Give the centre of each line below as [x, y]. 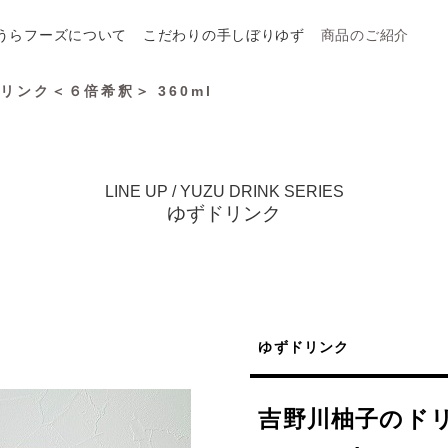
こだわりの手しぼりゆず [224, 35]
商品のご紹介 [364, 35]
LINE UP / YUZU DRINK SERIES [224, 191]
